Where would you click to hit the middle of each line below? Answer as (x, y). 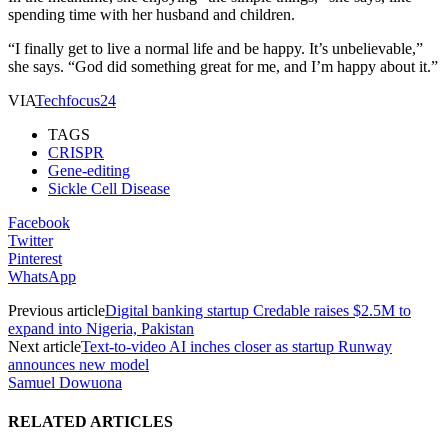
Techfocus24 (75, 100)
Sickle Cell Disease (109, 188)
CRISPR (76, 152)
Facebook (39, 222)
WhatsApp (42, 276)
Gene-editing (89, 170)
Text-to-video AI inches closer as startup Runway (236, 346)
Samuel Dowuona (65, 382)
